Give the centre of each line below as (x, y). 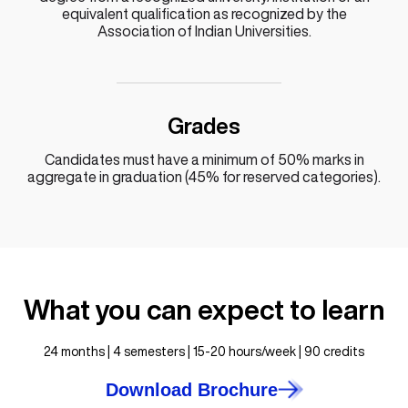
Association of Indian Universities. (204, 31)
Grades (204, 125)
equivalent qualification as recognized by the (204, 13)
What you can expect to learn (204, 309)
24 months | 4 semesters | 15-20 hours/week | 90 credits (204, 351)
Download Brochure (191, 389)
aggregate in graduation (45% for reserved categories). (204, 176)
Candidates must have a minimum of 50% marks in (204, 159)
